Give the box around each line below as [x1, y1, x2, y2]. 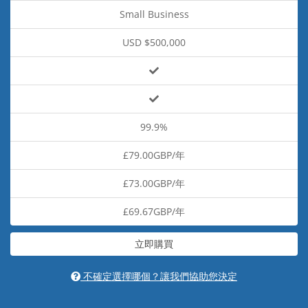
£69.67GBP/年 [123, 205, 185, 218]
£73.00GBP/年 [123, 177, 185, 190]
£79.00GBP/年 [123, 148, 185, 162]
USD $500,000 [122, 36, 186, 49]
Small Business [119, 8, 189, 21]
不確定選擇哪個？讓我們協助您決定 [80, 269, 237, 283]
